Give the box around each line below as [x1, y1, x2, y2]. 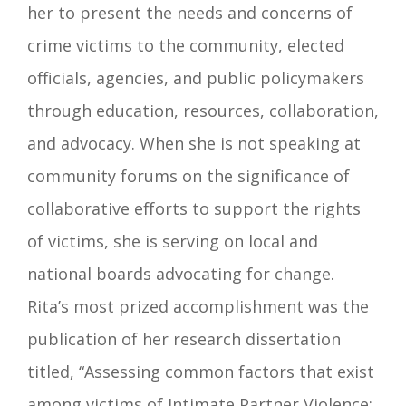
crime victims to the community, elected [27, 34, 344, 56]
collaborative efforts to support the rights [27, 197, 361, 219]
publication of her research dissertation [27, 327, 341, 350]
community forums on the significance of [27, 164, 350, 187]
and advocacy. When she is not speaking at [27, 131, 361, 154]
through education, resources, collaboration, [27, 99, 379, 121]
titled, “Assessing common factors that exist [27, 360, 374, 382]
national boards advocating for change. [27, 262, 334, 285]
